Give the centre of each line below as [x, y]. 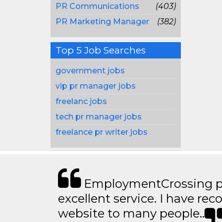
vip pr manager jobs [96, 86]
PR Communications [97, 6]
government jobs [90, 71]
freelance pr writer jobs [102, 132]
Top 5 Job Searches [101, 50]
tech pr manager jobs [99, 117]
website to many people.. [131, 213]
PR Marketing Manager [102, 22]
